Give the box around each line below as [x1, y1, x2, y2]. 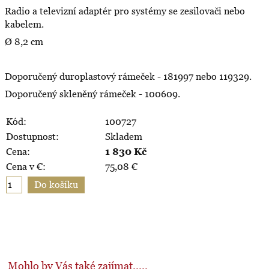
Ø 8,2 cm [5, 35, 43, 47]
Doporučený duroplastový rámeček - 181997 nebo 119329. [5, 70, 252, 82]
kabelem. [5, 18, 44, 30]
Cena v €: [6, 160, 46, 172]
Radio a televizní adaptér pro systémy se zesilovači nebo [5, 5, 245, 17]
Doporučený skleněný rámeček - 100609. [5, 88, 180, 100]
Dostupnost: [6, 130, 59, 142]
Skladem [105, 130, 142, 142]
